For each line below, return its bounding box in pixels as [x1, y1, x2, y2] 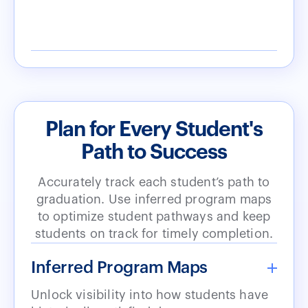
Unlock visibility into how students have [31, 289, 269, 302]
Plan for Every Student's [45, 119, 263, 140]
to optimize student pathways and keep [37, 210, 271, 223]
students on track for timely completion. [34, 228, 274, 241]
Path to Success [81, 142, 227, 163]
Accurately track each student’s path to [38, 176, 270, 189]
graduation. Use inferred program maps [36, 193, 272, 206]
